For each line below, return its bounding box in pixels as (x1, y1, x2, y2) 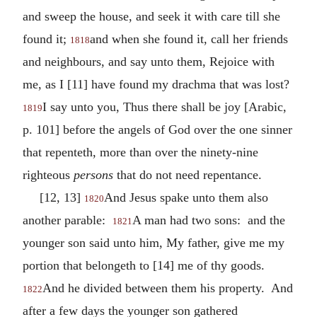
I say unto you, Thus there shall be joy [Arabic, (42, 99, 287, 114)
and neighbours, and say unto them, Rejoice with (23, 54, 275, 69)
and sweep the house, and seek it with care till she (23, 8, 280, 23)
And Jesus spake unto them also (104, 190, 268, 204)
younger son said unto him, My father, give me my (23, 235, 284, 250)
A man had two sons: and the (132, 212, 285, 227)
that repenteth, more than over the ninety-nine (23, 144, 258, 159)
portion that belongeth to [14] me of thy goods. (23, 258, 268, 272)
